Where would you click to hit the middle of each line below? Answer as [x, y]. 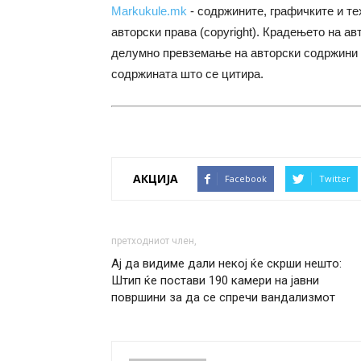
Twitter [335, 178]
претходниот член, [154, 241]
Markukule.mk [149, 11]
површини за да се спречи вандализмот [223, 297]
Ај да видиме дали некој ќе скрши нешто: [226, 263]
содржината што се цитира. [187, 74]
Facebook [246, 178]
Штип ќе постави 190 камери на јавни [215, 280]
